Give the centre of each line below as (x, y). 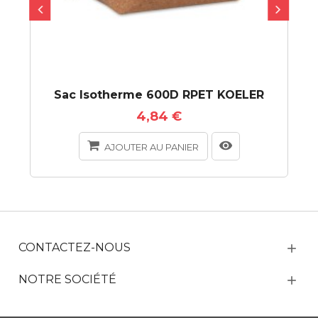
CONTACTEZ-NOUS (75, 247)
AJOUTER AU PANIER (151, 147)
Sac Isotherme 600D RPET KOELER (159, 94)
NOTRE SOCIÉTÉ (68, 279)
